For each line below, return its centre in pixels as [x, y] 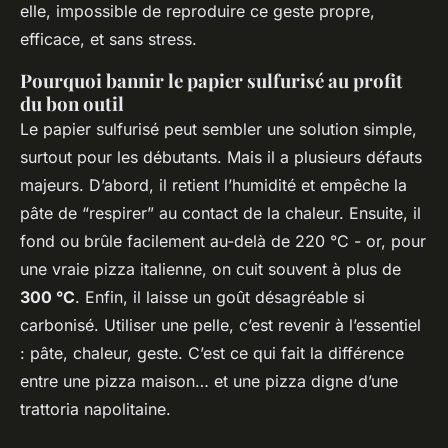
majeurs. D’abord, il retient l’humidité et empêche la [213, 185]
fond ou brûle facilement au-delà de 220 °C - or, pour [223, 241]
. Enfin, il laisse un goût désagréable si [220, 297]
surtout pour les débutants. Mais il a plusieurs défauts [221, 157]
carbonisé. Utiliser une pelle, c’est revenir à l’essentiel [220, 325]
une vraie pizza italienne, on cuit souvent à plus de [210, 269]
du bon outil [72, 104]
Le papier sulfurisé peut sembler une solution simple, [218, 129]
